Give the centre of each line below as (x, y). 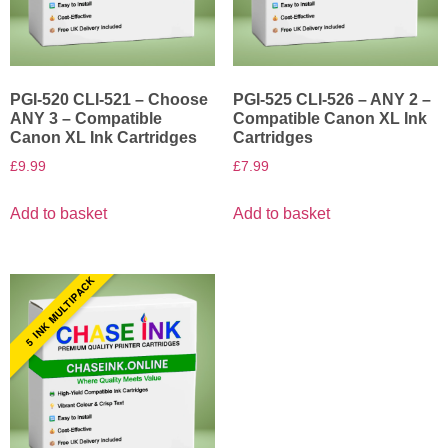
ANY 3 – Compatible (86, 119)
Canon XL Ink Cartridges (103, 138)
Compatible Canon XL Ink (329, 119)
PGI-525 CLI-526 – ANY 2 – (331, 100)
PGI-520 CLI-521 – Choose (109, 100)
